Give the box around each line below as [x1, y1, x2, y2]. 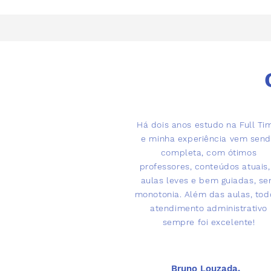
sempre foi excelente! [162, 217, 255, 227]
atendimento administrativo [150, 203, 267, 213]
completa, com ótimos [160, 148, 257, 157]
